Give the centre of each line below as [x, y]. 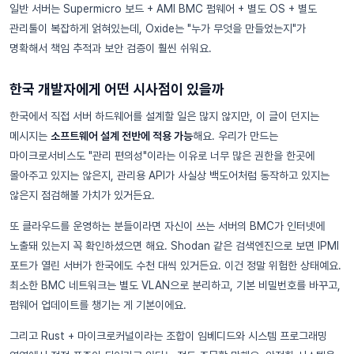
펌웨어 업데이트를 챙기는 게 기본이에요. [98, 305]
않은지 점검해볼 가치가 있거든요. [82, 195]
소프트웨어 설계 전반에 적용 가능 [122, 136]
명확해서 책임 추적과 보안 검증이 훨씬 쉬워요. [111, 48]
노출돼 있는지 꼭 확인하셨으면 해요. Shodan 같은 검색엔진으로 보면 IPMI [174, 246]
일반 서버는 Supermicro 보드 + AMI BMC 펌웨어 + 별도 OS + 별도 [163, 9]
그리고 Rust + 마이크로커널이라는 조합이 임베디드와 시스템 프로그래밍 [168, 336]
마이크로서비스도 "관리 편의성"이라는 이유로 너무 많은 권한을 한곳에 [162, 156]
